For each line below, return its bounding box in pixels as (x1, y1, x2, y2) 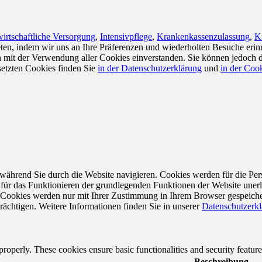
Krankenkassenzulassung (157, 31, 250, 42)
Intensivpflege (100, 31, 152, 42)
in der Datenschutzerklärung (98, 63, 202, 73)
